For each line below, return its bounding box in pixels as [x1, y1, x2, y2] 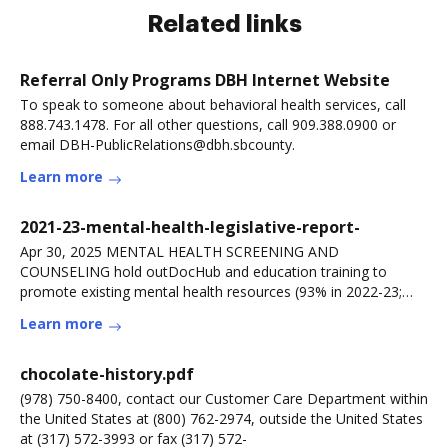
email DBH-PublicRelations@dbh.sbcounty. [20, 135, 295, 154]
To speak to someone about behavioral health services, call [20, 95, 406, 114]
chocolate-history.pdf [20, 363, 194, 385]
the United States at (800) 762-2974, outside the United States [20, 409, 423, 428]
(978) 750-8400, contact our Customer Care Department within [20, 389, 428, 408]
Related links [146, 12, 302, 36]
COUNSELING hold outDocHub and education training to [20, 262, 387, 281]
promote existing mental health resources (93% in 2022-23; [20, 282, 402, 301]
